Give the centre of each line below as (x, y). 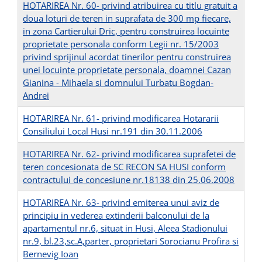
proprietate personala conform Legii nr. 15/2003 (121, 44)
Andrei (36, 96)
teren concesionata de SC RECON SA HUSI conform (124, 167)
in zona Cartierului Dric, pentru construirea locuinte (126, 31)
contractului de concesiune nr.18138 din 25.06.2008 (129, 180)
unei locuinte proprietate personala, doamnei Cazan (127, 70)
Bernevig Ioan (51, 254)
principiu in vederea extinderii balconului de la (116, 216)
